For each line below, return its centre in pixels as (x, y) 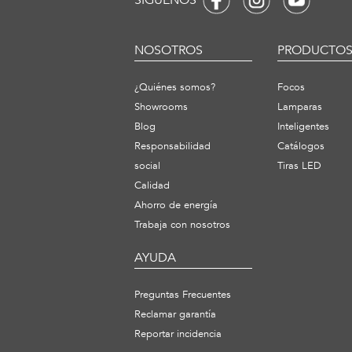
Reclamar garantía (175, 315)
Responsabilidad (172, 147)
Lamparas (300, 107)
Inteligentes (303, 127)
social (147, 166)
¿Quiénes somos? (175, 88)
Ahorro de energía (176, 205)
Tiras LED (299, 166)
